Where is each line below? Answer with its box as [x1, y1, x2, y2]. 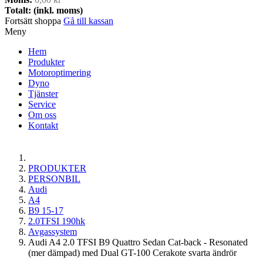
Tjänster [28, 89, 58, 99]
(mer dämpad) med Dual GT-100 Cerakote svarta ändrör [28, 248, 237, 258]
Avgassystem [28, 227, 77, 237]
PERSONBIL [28, 174, 80, 184]
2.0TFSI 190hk [28, 216, 85, 226]
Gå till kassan [63, 16, 113, 26]
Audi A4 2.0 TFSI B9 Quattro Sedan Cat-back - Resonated [28, 237, 248, 247]
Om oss [28, 110, 56, 120]
